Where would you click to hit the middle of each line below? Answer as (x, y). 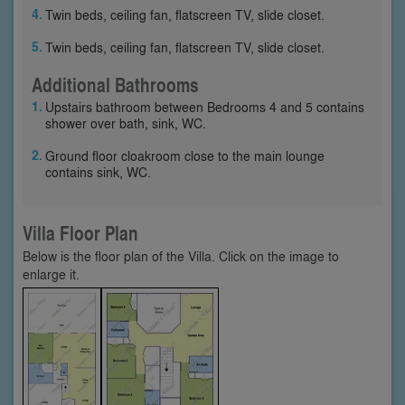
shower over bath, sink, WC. (126, 122)
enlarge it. (51, 273)
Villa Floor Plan (80, 233)
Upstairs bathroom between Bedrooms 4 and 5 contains (205, 106)
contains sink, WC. (98, 171)
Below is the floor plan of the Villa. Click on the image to (181, 255)
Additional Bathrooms (115, 85)
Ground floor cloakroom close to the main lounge (185, 155)
